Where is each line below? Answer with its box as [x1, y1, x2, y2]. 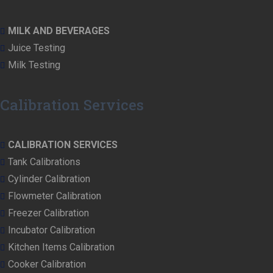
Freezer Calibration [8, 207, 89, 219]
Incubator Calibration [8, 224, 95, 236]
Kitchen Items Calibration [8, 241, 115, 253]
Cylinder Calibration [8, 172, 90, 185]
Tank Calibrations [8, 155, 80, 168]
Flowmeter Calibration [8, 190, 101, 202]
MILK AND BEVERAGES [8, 24, 110, 37]
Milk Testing [8, 58, 60, 71]
